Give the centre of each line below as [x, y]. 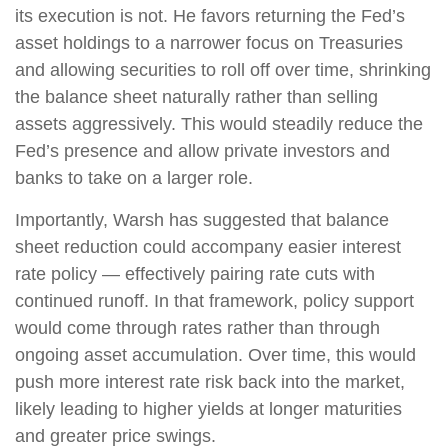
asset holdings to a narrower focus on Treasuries [209, 42]
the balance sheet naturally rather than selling [196, 96]
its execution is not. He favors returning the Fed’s [210, 15]
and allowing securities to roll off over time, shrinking [223, 69]
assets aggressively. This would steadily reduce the [219, 123]
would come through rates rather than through [197, 327]
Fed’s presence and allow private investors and [202, 150]
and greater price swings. [115, 435]
